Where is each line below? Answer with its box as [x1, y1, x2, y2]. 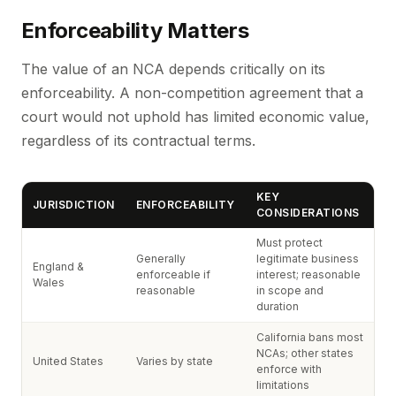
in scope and [256, 284, 324, 297]
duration [256, 300, 299, 313]
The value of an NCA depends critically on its [21, 60, 325, 78]
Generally [136, 252, 186, 265]
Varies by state [136, 354, 213, 368]
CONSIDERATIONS [256, 206, 360, 219]
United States [33, 354, 103, 368]
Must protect [256, 236, 323, 249]
